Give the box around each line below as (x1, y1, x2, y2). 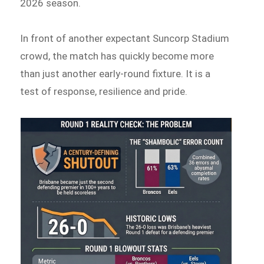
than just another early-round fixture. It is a (20, 68, 211, 80)
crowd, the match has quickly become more (20, 50, 214, 62)
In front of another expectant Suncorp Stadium (20, 32, 230, 45)
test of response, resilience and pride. (20, 85, 188, 98)
